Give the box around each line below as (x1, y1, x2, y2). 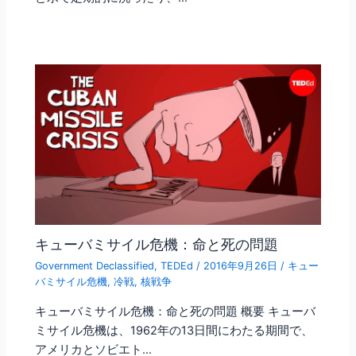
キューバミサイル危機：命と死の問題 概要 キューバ (35, 304, 316, 319)
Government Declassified (35, 260, 155, 272)
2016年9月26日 (203, 260, 281, 272)
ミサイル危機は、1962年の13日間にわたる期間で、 (35, 323, 314, 338)
